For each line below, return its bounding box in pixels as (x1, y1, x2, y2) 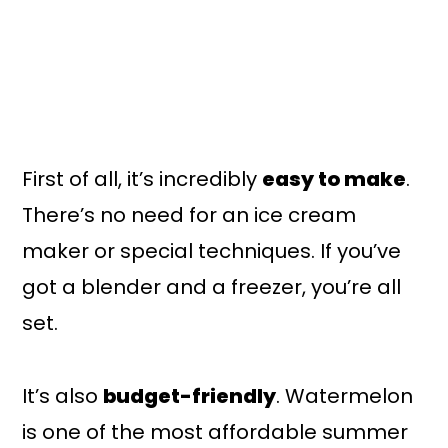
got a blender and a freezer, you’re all (22, 272, 402, 301)
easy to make (262, 164, 407, 193)
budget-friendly (103, 381, 277, 410)
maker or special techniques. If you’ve (22, 236, 402, 265)
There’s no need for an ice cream (22, 200, 357, 229)
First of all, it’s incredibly (22, 164, 263, 193)
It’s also (22, 381, 104, 410)
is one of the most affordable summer (22, 417, 409, 446)
